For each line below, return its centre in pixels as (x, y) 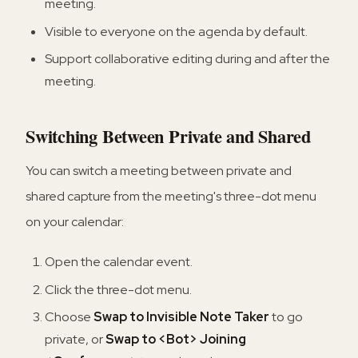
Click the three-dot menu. (118, 289)
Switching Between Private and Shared (168, 137)
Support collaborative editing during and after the (187, 59)
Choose (69, 316)
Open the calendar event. (119, 262)
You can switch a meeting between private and (159, 171)
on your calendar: (75, 222)
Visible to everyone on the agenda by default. (176, 31)
